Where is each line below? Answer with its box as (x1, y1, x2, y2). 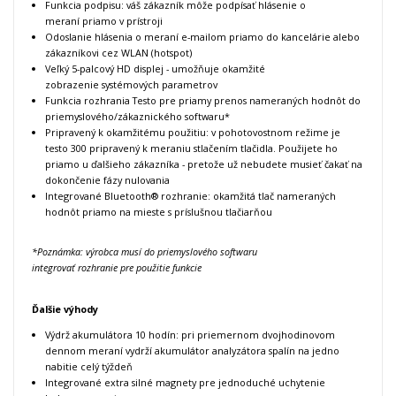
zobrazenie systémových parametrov (45, 78, 217, 92)
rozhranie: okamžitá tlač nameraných (158, 189, 336, 203)
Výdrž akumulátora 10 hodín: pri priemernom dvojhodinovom (45, 328, 335, 342)
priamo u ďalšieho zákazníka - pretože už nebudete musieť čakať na (45, 157, 362, 171)
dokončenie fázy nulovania (45, 173, 170, 187)
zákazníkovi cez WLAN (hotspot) (45, 46, 192, 60)
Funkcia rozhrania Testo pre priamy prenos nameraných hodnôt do (45, 94, 361, 108)
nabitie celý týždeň (45, 360, 133, 374)
